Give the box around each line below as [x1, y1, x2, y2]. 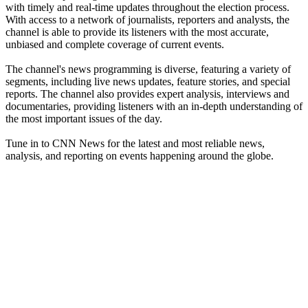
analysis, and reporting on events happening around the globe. [5, 149, 274, 162]
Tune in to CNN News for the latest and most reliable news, [5, 137, 265, 149]
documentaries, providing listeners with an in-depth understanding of [5, 100, 302, 112]
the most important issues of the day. [5, 112, 162, 124]
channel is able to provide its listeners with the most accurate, [5, 25, 269, 38]
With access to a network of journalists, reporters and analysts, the [5, 13, 289, 25]
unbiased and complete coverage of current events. [5, 38, 224, 50]
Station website [5, 173, 71, 185]
